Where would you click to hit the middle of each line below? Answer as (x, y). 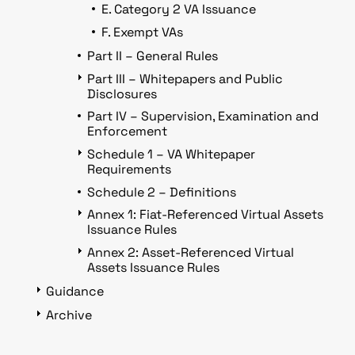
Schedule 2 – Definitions (162, 192)
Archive (69, 315)
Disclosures (122, 94)
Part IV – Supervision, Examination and (203, 116)
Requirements (130, 169)
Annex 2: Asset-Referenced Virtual (191, 252)
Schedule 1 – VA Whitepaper (172, 154)
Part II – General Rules (153, 56)
